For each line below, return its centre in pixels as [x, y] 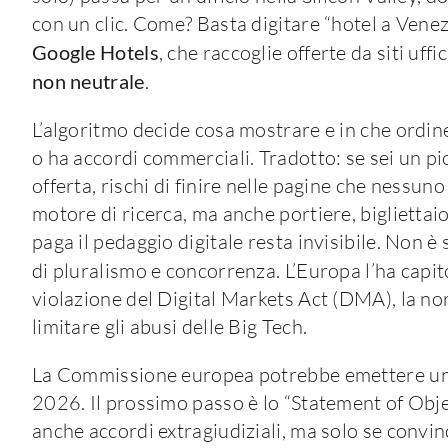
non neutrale [88, 80]
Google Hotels [95, 51]
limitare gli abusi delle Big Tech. [169, 326]
